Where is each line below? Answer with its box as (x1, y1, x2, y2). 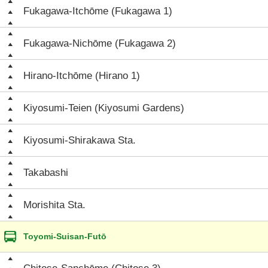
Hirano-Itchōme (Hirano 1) (23, 70, 140, 81)
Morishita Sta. (23, 199, 86, 211)
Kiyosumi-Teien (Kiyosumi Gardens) (23, 102, 184, 114)
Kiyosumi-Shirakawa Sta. (23, 135, 136, 146)
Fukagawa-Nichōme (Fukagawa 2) (23, 38, 176, 49)
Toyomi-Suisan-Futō (23, 232, 106, 241)
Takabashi (23, 167, 68, 178)
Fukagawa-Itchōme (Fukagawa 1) (23, 5, 172, 17)
